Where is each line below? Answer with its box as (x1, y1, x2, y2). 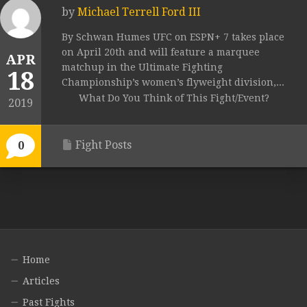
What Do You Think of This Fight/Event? (79, 93, 269, 104)
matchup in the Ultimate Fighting (62, 62, 223, 73)
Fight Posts (75, 138, 132, 152)
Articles (23, 275, 60, 287)
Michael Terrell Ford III (77, 5, 201, 19)
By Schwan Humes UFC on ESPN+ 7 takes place (62, 32, 284, 43)
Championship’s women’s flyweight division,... (62, 77, 284, 88)
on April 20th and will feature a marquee (62, 47, 260, 58)
